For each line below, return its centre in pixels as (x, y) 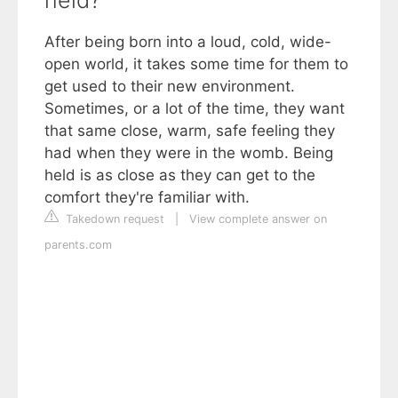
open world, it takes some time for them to (196, 64)
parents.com (78, 245)
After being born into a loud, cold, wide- (188, 42)
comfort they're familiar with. (147, 198)
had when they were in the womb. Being (189, 153)
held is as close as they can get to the (180, 175)
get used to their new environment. (170, 87)
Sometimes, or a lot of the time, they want (195, 109)
